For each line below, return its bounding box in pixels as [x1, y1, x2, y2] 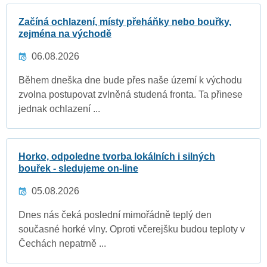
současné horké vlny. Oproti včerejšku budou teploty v [18, 224, 245, 235]
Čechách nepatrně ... [18, 238, 106, 249]
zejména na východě [18, 29, 111, 39]
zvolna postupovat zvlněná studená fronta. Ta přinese [18, 89, 243, 100]
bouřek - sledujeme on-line [18, 163, 138, 174]
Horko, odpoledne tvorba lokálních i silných [18, 151, 215, 162]
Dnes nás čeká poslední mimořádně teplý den [18, 210, 212, 221]
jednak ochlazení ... [18, 104, 100, 114]
